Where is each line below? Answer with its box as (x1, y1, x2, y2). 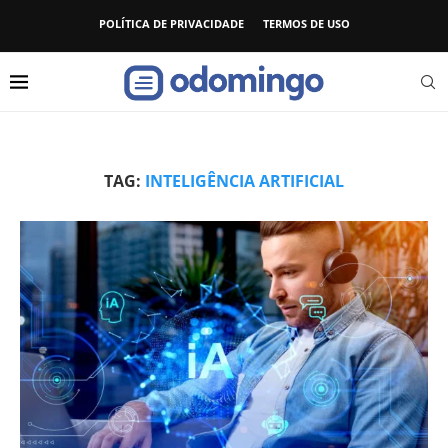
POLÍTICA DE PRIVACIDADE (98, 16, 244, 31)
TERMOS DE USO (262, 16, 350, 31)
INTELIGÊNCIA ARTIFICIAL (145, 170, 344, 192)
